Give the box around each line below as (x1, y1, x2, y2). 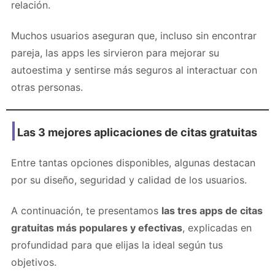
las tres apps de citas (161, 204, 263, 217)
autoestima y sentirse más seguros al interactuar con (11, 63, 257, 76)
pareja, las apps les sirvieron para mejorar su (11, 46, 219, 59)
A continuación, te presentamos (11, 204, 161, 217)
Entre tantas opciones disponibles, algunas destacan (11, 156, 255, 169)
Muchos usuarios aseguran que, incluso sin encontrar (11, 29, 257, 42)
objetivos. (11, 255, 56, 268)
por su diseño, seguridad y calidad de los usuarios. (11, 173, 247, 186)
